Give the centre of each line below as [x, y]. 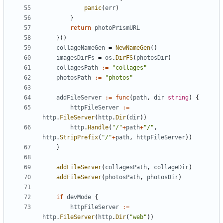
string [178, 98]
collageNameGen [81, 48]
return [81, 28]
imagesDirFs [75, 58]
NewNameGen [133, 48]
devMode [79, 197]
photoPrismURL [117, 28]
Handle [98, 128]
